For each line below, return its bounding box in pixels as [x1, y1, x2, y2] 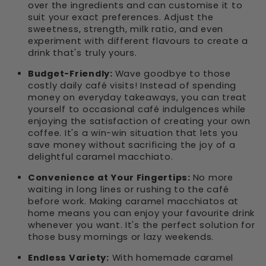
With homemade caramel [109, 252, 233, 264]
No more [192, 172, 233, 183]
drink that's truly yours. [28, 47, 137, 59]
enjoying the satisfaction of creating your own [28, 115, 251, 127]
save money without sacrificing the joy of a [28, 139, 236, 151]
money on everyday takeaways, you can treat [28, 91, 247, 103]
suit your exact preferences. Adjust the [28, 11, 214, 23]
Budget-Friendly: [28, 68, 115, 80]
